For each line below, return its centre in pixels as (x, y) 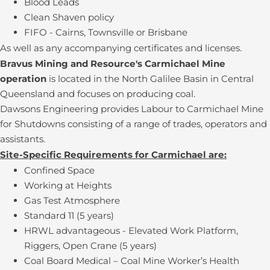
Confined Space (59, 170)
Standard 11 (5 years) (69, 215)
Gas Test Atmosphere (72, 200)
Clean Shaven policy (69, 17)
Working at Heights (68, 185)
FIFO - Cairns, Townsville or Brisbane (106, 32)
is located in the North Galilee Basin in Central (151, 79)
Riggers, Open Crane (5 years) (90, 246)
